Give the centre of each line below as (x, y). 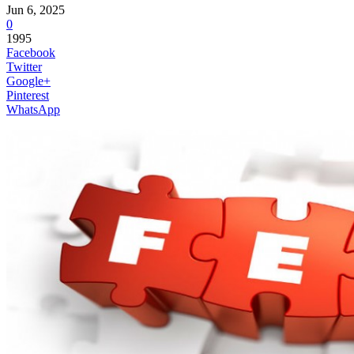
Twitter (24, 66)
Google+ (28, 81)
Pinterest (28, 95)
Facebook (31, 52)
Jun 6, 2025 (36, 9)
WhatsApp (33, 109)
